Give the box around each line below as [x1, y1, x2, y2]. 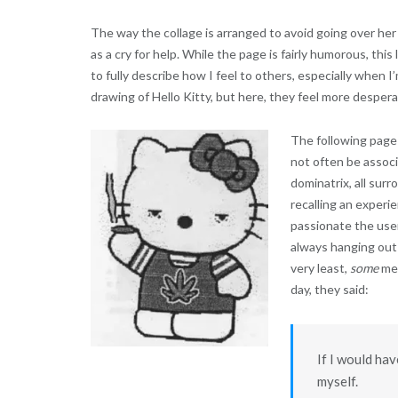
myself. [316, 372, 358, 389]
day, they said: [290, 281, 369, 297]
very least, [290, 259, 350, 275]
